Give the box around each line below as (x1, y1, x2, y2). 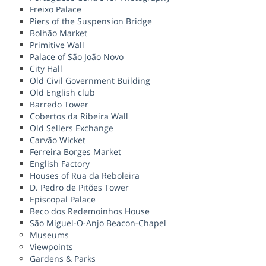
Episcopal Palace (30, 194, 96, 205)
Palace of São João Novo (30, 51, 123, 63)
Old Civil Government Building (30, 75, 150, 87)
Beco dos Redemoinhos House (30, 205, 150, 217)
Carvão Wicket (30, 134, 85, 146)
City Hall (30, 63, 62, 75)
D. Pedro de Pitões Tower (30, 182, 129, 194)
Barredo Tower (30, 99, 88, 110)
